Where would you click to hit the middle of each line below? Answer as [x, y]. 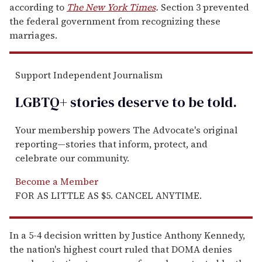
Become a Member [57, 181]
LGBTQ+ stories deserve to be [110, 102]
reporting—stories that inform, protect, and [111, 144]
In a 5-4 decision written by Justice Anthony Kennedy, [127, 235]
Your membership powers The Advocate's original [126, 130]
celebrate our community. [72, 158]
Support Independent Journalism [89, 75]
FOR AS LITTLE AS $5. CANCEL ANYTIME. [108, 195]
